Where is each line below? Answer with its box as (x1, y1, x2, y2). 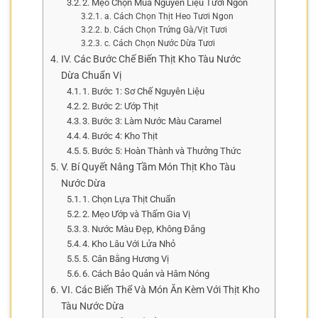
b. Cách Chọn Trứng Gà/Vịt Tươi (104, 24, 227, 35)
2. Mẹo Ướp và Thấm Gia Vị (82, 208, 191, 219)
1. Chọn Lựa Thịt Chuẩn (82, 193, 176, 204)
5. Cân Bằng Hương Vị (82, 253, 170, 264)
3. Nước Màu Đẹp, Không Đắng (82, 223, 206, 234)
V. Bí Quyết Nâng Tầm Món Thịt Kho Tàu (60, 160, 236, 173)
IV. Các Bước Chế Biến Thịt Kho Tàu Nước (60, 53, 241, 65)
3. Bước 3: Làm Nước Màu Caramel (82, 115, 222, 126)
